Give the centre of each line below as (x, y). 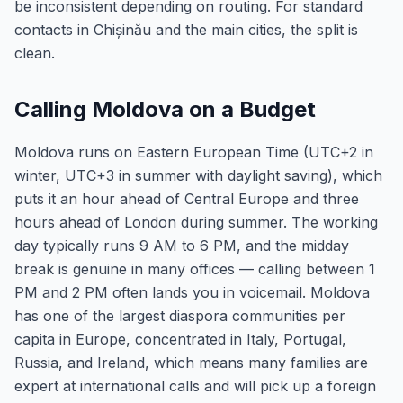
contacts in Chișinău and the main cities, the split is (186, 30)
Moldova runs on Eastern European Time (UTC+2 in (194, 152)
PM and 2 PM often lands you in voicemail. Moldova (192, 292)
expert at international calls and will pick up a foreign (195, 386)
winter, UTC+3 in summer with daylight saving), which (198, 175)
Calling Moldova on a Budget (165, 109)
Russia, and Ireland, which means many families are (191, 363)
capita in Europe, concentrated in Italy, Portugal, (180, 339)
